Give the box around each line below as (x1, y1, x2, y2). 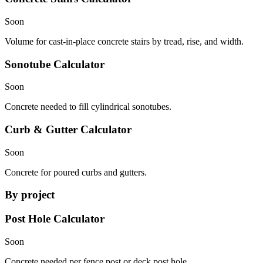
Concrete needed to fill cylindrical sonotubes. (5, 102, 171, 112)
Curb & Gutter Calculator (5, 123, 131, 136)
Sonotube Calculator (5, 58, 104, 70)
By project (5, 188, 55, 201)
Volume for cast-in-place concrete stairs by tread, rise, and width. (5, 36, 244, 46)
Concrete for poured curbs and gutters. (5, 167, 147, 177)
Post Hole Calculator (5, 213, 104, 225)
